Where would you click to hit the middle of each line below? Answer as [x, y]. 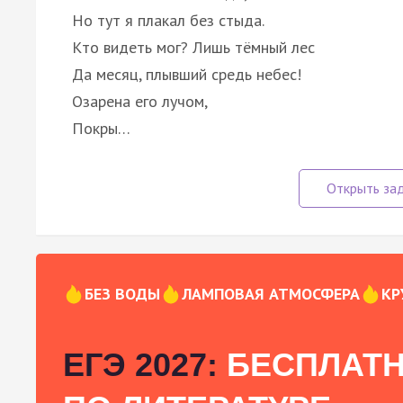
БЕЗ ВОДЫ [122, 293]
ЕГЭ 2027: [140, 364]
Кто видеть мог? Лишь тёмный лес [193, 47]
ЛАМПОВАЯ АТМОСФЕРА [271, 293]
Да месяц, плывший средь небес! [187, 74]
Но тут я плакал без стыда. [168, 20]
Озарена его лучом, [140, 101]
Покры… [101, 128]
